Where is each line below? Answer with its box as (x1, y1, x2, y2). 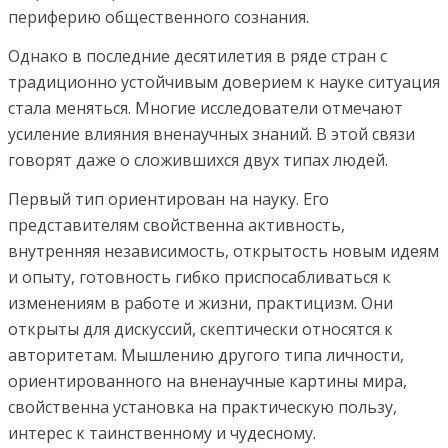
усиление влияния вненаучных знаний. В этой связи (8, 123, 415, 145)
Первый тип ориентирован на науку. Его (8, 188, 329, 210)
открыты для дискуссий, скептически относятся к (8, 318, 393, 340)
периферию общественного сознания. (8, 6, 309, 28)
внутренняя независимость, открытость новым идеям (8, 240, 439, 262)
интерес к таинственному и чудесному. (8, 422, 316, 444)
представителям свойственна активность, (8, 214, 345, 236)
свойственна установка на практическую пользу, (8, 396, 397, 418)
